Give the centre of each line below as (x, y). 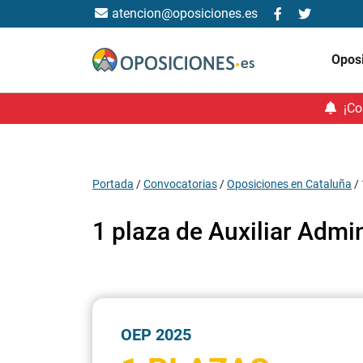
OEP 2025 (156, 335)
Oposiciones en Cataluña (289, 184)
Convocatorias (180, 184)
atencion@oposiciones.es (185, 13)
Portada (113, 184)
